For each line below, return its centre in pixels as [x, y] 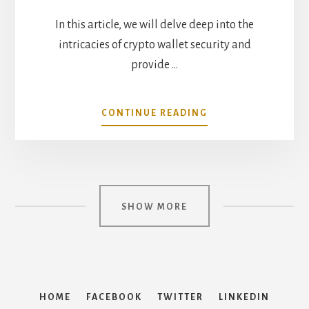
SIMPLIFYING [241, 173]
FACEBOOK [114, 297]
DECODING [235, 127]
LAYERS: [228, 158]
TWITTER [180, 297]
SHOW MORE [154, 207]
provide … [154, 64]
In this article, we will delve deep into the [154, 24]
